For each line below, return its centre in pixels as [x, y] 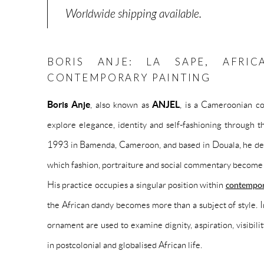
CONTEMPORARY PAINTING [129, 77]
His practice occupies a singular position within [136, 184]
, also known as [121, 104]
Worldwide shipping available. [133, 14]
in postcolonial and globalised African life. [125, 244]
